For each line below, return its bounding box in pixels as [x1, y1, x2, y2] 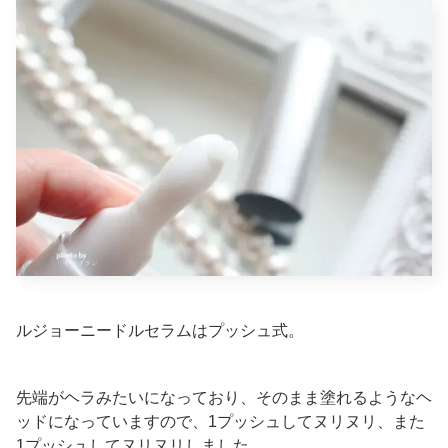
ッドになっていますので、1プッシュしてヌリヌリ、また [16, 412, 425, 430]
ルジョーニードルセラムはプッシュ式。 [16, 321, 304, 339]
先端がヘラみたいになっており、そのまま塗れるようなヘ [16, 388, 432, 406]
